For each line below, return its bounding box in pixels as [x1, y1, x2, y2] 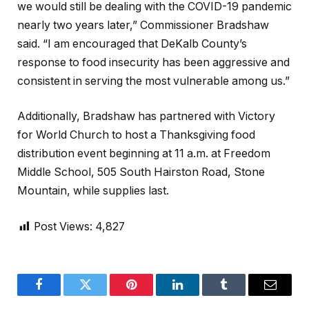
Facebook [38, 288, 86, 301]
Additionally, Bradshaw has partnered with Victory [17, 110, 275, 123]
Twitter [84, 288, 120, 301]
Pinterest [130, 288, 174, 301]
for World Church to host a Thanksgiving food [17, 128, 255, 142]
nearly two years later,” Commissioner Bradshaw [17, 18, 269, 32]
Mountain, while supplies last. [17, 184, 169, 198]
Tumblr [223, 288, 259, 301]
